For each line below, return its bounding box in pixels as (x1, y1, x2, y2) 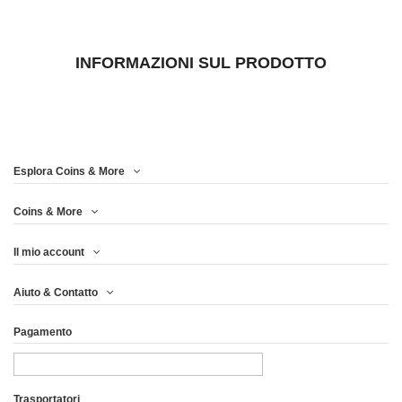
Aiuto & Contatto (13, 285, 98, 299)
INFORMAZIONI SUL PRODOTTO (75, 53, 327, 72)
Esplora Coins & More (13, 165, 125, 179)
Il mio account (13, 245, 84, 258)
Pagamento (13, 325, 72, 338)
